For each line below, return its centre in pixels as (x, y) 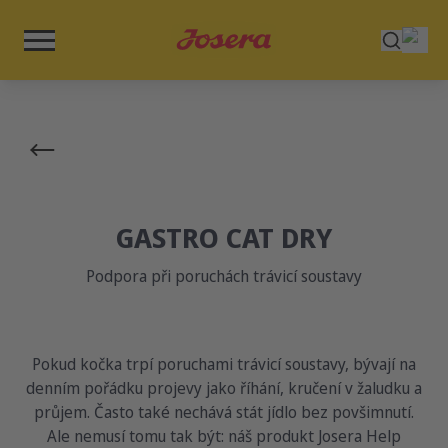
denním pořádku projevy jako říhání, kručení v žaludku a (224, 388)
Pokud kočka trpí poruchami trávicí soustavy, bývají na (224, 364)
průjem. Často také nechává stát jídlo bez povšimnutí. (224, 412)
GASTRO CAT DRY (224, 237)
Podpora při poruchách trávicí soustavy (224, 276)
